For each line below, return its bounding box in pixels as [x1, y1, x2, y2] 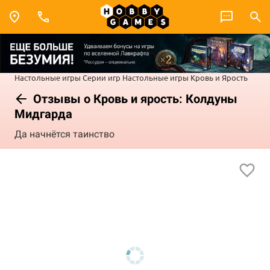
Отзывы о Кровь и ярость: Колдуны [30, 91, 237, 106]
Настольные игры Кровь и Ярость [122, 72, 248, 83]
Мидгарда [14, 106, 72, 121]
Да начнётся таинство [14, 128, 115, 140]
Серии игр [83, 72, 121, 83]
